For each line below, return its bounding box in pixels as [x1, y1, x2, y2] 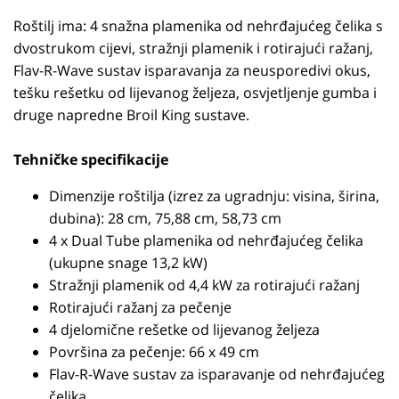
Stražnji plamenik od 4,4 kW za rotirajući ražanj [49, 275, 360, 295]
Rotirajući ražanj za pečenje [49, 297, 232, 317]
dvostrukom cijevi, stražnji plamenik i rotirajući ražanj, [13, 38, 373, 58]
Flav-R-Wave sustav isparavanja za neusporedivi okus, [13, 61, 370, 80]
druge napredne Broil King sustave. [13, 105, 249, 125]
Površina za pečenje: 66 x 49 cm [49, 342, 259, 362]
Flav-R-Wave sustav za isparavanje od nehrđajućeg [49, 364, 385, 384]
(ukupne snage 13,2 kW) [49, 253, 208, 273]
